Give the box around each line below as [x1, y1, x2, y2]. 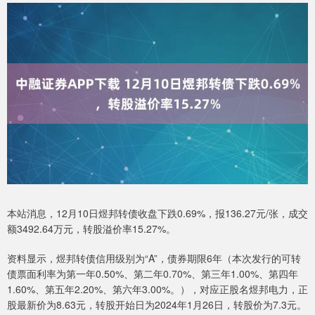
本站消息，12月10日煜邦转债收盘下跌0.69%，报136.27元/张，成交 [7, 205, 308, 220]
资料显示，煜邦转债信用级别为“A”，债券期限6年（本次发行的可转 [7, 250, 301, 265]
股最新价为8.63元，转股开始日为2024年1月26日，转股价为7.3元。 [7, 297, 307, 311]
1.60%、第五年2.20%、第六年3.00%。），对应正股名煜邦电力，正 [7, 281, 308, 296]
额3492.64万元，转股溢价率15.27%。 [7, 221, 176, 236]
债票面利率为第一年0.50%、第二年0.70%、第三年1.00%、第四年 [7, 266, 298, 281]
